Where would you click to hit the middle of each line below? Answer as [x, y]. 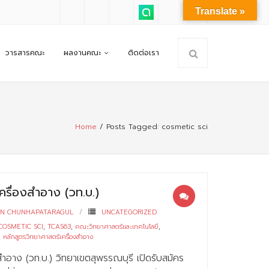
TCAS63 [59, 227]
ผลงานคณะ [82, 53]
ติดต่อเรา [144, 53]
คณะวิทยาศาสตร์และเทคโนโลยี [117, 227]
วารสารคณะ [25, 53]
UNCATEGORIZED [129, 212]
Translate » [220, 11]
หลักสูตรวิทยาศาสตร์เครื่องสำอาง [48, 237]
